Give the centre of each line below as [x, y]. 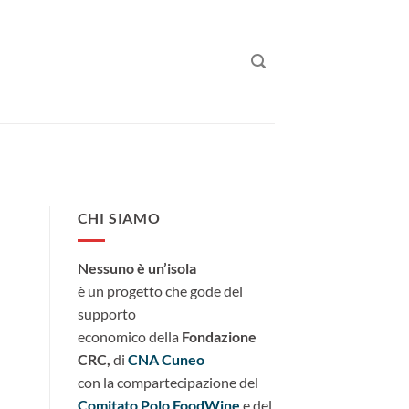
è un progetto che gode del [160, 290]
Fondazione [219, 336]
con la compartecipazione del [168, 382]
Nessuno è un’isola [136, 267]
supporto [106, 313]
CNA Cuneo [166, 359]
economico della [129, 336]
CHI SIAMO [119, 218]
